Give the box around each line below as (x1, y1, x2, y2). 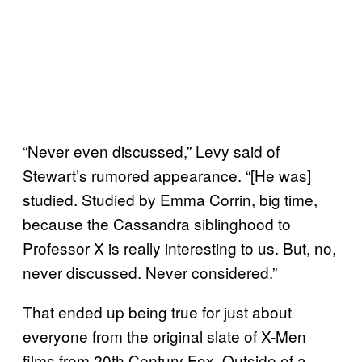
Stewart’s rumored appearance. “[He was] (23, 163, 311, 186)
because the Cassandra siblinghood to (23, 212, 291, 234)
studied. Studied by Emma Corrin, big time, (23, 187, 318, 210)
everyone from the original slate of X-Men (23, 324, 306, 347)
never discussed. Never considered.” (23, 260, 277, 283)
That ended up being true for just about (23, 300, 292, 322)
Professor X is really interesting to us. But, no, (23, 236, 336, 259)
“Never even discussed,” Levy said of (23, 139, 280, 162)
